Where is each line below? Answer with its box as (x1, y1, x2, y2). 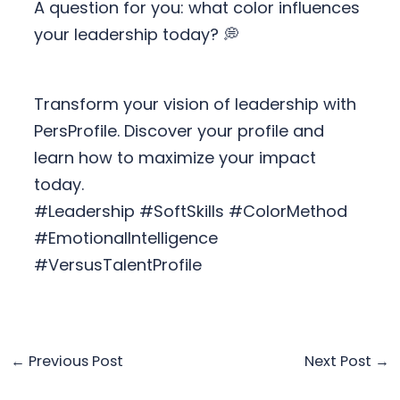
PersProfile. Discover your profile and (33, 120, 324, 143)
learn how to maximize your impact (33, 146, 316, 170)
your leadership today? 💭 (33, 23, 239, 46)
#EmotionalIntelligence (33, 227, 218, 250)
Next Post (304, 351, 376, 372)
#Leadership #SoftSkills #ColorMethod (33, 200, 347, 223)
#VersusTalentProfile (33, 254, 202, 277)
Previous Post (24, 351, 123, 372)
